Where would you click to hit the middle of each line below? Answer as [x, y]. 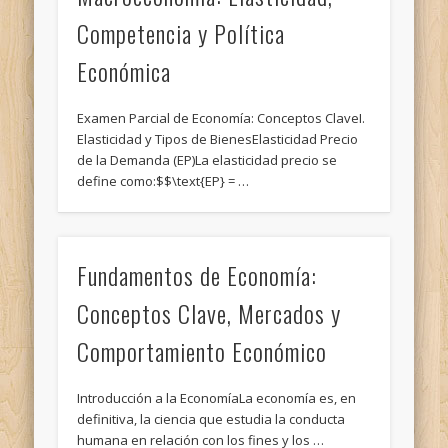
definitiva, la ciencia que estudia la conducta [211, 418]
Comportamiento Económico [202, 350]
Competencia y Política [181, 33]
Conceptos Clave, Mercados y [209, 312]
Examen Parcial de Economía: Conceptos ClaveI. [221, 118]
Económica [124, 71]
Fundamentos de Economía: [197, 274]
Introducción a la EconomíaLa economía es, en [217, 397]
